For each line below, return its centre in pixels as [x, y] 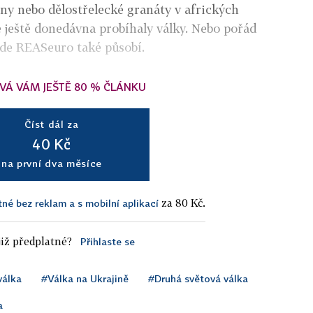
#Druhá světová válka [198, 278]
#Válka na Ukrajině [85, 278]
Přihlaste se [107, 241]
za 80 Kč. [182, 202]
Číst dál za [52, 124]
